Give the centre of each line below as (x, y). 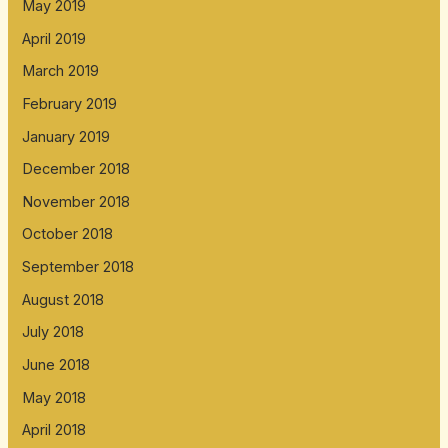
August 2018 (63, 299)
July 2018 (53, 332)
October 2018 (68, 234)
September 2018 (78, 267)
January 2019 (66, 136)
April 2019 (54, 38)
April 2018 (54, 430)
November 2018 (76, 201)
